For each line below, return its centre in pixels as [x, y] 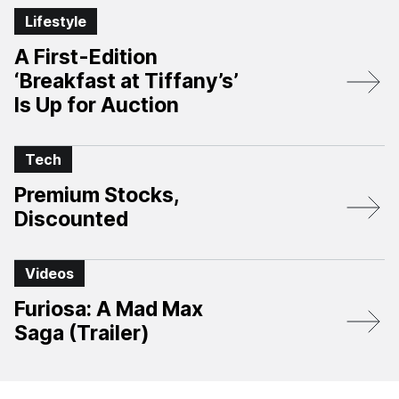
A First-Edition [86, 57]
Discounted [71, 219]
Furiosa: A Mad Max [109, 309]
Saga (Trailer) [82, 333]
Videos [49, 273]
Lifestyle [56, 21]
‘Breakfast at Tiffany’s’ [126, 81]
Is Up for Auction [97, 105]
